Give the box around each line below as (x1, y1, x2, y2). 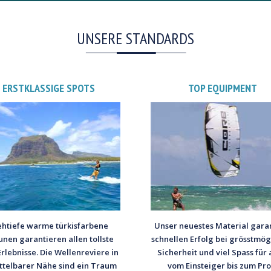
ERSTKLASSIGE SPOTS (2, 81, 95, 96)
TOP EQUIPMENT (188, 81, 257, 96)
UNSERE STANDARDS (77, 28, 194, 49)
